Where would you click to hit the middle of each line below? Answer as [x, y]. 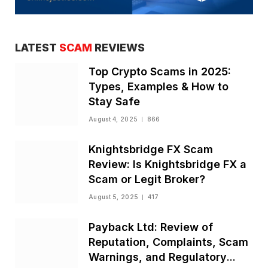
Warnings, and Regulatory [158, 257]
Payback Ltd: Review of [151, 227]
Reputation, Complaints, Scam [168, 242]
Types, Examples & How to [159, 86]
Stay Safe [114, 101]
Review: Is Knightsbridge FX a [167, 164]
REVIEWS [118, 47]
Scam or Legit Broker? [147, 179]
